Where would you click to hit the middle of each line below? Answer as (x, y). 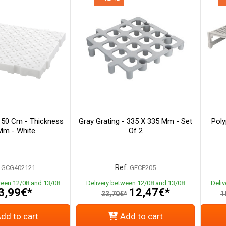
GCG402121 (18, 168)
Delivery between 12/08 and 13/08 (135, 183)
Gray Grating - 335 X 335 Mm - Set (135, 121)
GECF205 (143, 168)
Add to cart (142, 217)
